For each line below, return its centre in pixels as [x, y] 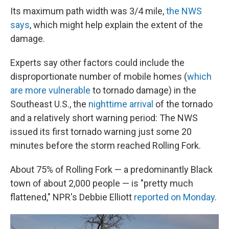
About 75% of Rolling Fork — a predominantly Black [111, 169]
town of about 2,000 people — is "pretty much [102, 183]
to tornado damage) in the [143, 90]
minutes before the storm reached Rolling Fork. [106, 145]
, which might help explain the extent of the [116, 25]
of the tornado [183, 104]
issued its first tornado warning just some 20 [101, 132]
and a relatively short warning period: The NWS [104, 118]
